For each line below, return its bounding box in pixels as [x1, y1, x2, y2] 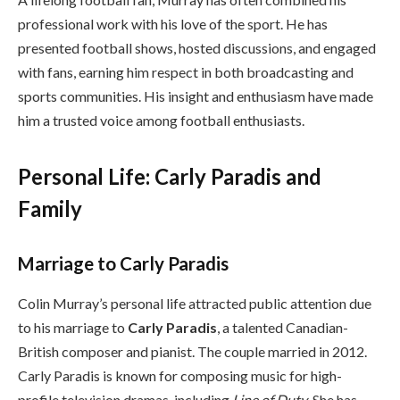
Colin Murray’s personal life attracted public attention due [18, 294, 371, 312]
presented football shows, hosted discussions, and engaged [18, 39, 376, 57]
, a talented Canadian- [217, 318, 348, 336]
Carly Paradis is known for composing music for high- [18, 366, 342, 384]
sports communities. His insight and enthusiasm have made [18, 87, 373, 105]
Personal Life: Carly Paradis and [18, 163, 321, 190]
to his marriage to [18, 318, 128, 336]
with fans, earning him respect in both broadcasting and [18, 63, 354, 81]
